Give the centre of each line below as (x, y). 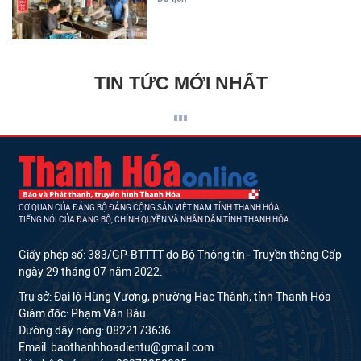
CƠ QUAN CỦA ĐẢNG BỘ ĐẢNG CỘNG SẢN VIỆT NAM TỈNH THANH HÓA (149, 207)
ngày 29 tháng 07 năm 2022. (91, 272)
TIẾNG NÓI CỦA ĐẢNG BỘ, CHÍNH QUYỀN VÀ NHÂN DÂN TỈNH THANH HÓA (154, 219)
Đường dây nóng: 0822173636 (95, 330)
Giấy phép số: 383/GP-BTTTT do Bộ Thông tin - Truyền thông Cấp (180, 255)
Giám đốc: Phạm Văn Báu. (84, 313)
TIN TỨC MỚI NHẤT (180, 83)
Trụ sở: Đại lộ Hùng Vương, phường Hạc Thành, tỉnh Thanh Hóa (175, 297)
